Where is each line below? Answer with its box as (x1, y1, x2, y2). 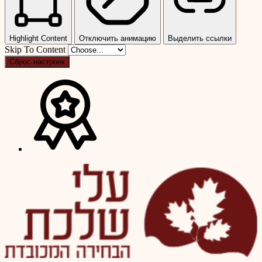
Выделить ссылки (168, 34, 232, 43)
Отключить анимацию (79, 34, 156, 43)
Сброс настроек (9, 57, 65, 67)
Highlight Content (9, 34, 67, 43)
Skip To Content (5, 44, 68, 55)
